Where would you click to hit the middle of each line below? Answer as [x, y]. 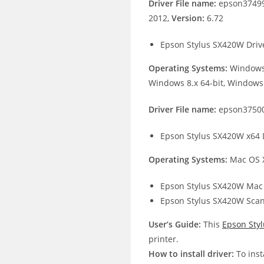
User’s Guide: [175, 224]
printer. [164, 239]
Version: [188, 18]
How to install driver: [191, 254]
